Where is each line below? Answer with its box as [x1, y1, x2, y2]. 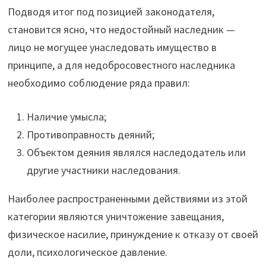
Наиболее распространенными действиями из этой [7, 192, 248, 206]
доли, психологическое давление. [7, 245, 167, 259]
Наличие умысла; [26, 110, 106, 124]
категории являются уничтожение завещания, [7, 210, 224, 224]
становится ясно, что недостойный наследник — [7, 23, 235, 37]
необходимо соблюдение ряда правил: [7, 76, 190, 90]
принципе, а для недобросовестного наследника [7, 58, 235, 72]
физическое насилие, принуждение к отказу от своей [7, 227, 258, 242]
